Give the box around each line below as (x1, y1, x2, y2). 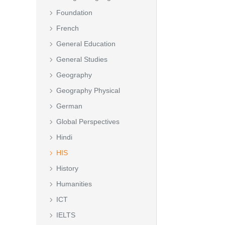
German (56, 102, 82, 110)
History (56, 164, 78, 172)
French (56, 24, 79, 32)
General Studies (56, 55, 107, 63)
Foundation (56, 9, 92, 17)
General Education (56, 40, 116, 48)
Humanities (56, 180, 92, 188)
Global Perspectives (56, 118, 120, 126)
